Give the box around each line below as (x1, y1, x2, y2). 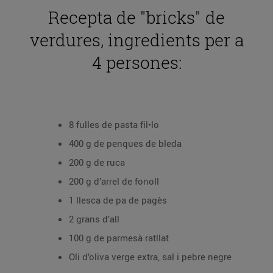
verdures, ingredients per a (29, 29, 244, 51)
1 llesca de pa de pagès (69, 194, 167, 206)
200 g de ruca (69, 156, 125, 168)
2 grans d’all (69, 213, 119, 225)
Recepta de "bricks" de (48, 6, 225, 29)
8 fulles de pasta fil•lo (69, 118, 159, 130)
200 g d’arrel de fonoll (69, 175, 159, 187)
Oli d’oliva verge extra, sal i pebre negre (69, 250, 232, 263)
